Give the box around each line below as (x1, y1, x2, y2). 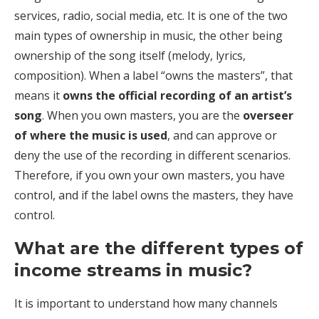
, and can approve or (167, 127, 277, 143)
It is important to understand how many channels (14, 295, 278, 311)
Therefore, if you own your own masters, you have (14, 167, 285, 183)
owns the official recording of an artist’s (63, 87, 292, 103)
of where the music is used (14, 127, 167, 143)
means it (14, 87, 63, 103)
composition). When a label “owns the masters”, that (14, 67, 293, 83)
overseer (243, 107, 293, 123)
